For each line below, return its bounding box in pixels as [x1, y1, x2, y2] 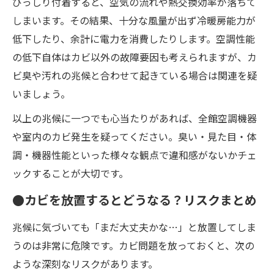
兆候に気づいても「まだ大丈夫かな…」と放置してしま [12, 220, 256, 235]
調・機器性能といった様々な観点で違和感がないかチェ [12, 147, 257, 163]
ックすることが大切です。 [12, 166, 128, 181]
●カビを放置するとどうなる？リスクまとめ [12, 191, 257, 209]
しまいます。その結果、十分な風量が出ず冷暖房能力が [12, 13, 256, 28]
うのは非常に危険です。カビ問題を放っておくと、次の [12, 238, 254, 253]
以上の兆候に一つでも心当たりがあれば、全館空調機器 [12, 111, 257, 126]
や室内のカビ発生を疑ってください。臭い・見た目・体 [12, 129, 256, 144]
